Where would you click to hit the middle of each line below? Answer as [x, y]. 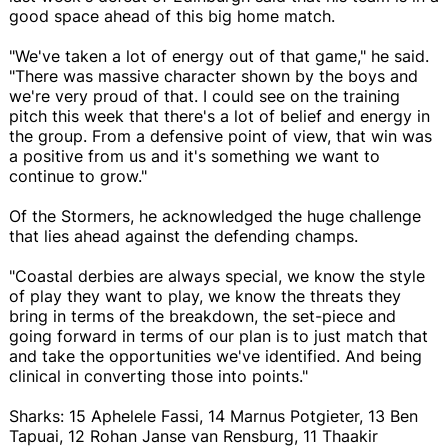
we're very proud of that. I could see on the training [204, 95]
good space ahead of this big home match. [172, 15]
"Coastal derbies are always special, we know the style [217, 275]
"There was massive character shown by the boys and [213, 75]
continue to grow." [78, 175]
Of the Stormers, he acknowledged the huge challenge [215, 215]
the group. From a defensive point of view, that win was [220, 135]
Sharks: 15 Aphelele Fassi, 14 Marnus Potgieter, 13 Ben [213, 415]
